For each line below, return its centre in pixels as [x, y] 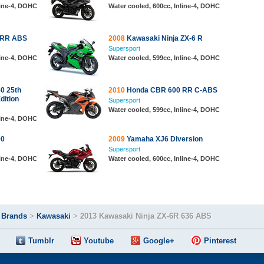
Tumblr [41, 241]
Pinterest [220, 241]
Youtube [99, 241]
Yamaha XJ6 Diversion [164, 139]
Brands [14, 216]
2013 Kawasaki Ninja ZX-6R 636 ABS [146, 216]
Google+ [159, 241]
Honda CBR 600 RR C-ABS [171, 90]
